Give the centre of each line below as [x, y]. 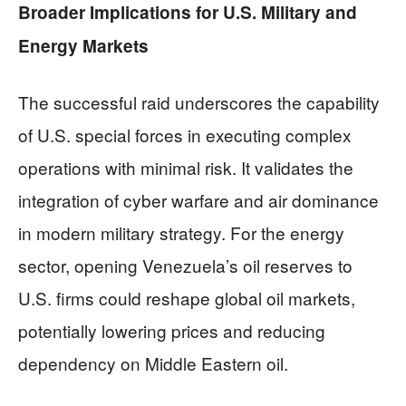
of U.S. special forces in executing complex [185, 134]
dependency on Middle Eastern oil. [153, 362]
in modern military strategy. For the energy [181, 232]
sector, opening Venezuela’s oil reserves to [185, 265]
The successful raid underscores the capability [199, 101]
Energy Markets [83, 45]
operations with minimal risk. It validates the [186, 167]
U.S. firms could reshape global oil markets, [187, 297]
